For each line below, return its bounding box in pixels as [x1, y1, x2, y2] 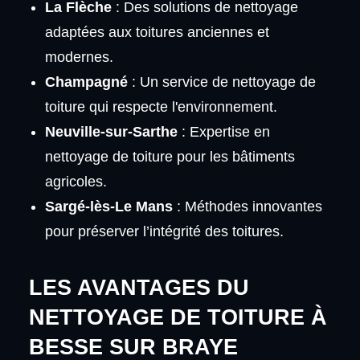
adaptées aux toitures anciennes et [44, 23, 269, 40]
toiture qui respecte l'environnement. [44, 98, 277, 115]
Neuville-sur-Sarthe [44, 123, 178, 140]
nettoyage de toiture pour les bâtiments [44, 148, 295, 165]
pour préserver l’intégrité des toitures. [44, 223, 284, 239]
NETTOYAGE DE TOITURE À [28, 305, 327, 329]
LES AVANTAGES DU [28, 275, 249, 300]
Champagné [44, 73, 128, 90]
